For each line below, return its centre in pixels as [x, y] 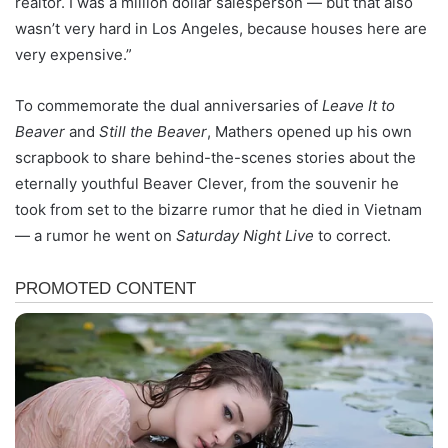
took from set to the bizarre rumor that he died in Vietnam [218, 209]
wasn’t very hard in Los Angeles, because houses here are [221, 28]
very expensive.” [73, 54]
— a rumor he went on [95, 235]
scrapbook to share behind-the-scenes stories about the [215, 157]
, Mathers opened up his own [309, 131]
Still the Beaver [153, 131]
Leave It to [358, 105]
